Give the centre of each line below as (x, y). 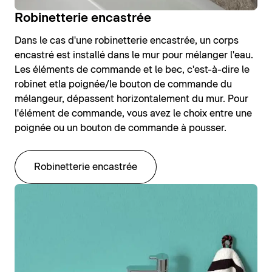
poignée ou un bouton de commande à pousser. (121, 128)
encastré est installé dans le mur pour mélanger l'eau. (134, 56)
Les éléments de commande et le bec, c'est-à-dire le (132, 70)
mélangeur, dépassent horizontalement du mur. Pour (131, 99)
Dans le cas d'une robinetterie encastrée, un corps (127, 41)
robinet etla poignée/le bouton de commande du (123, 85)
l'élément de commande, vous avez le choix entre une (133, 114)
